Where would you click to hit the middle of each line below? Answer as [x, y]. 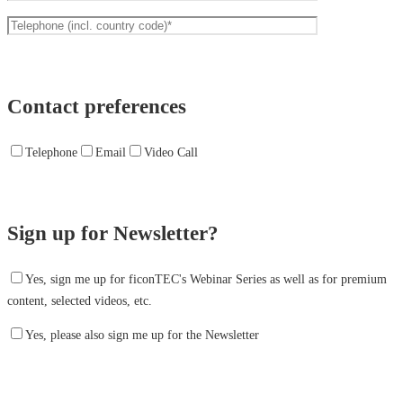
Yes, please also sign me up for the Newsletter [142, 336]
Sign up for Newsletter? [113, 234]
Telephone [51, 153]
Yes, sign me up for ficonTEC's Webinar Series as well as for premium [206, 280]
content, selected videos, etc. [80, 301]
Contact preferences [97, 107]
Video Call [171, 153]
